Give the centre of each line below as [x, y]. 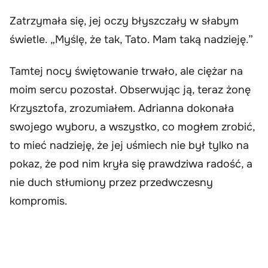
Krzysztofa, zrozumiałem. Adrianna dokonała [122, 109]
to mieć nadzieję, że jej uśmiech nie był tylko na [129, 146]
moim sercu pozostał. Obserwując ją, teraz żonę [130, 90]
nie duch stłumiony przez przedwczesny [111, 183]
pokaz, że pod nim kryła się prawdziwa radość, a [131, 164]
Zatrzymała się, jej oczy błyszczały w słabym [124, 21]
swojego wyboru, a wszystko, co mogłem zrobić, [132, 127]
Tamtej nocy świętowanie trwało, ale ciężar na [126, 71]
